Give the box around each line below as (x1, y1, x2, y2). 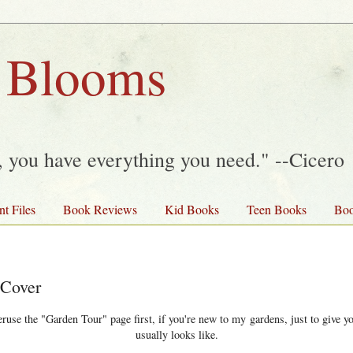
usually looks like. (135, 327, 218, 343)
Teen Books (247, 200, 307, 217)
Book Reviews (63, 200, 137, 217)
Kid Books (165, 200, 219, 217)
